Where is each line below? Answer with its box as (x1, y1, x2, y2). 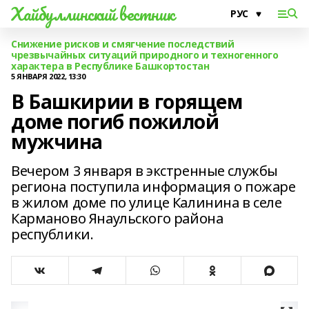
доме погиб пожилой (11, 108, 219, 134)
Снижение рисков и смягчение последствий (11, 37, 235, 50)
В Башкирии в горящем (11, 88, 243, 114)
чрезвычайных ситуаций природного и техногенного (11, 48, 279, 61)
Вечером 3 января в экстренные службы (11, 161, 278, 180)
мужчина (11, 128, 103, 154)
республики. (11, 225, 94, 243)
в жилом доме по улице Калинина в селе (11, 193, 282, 212)
